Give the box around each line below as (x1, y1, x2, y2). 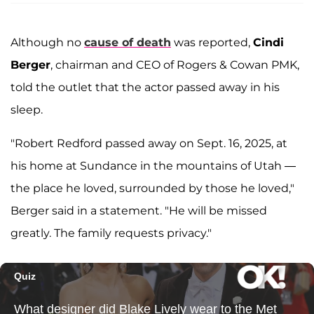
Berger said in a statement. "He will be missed (11, 204, 267, 218)
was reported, (171, 36, 253, 50)
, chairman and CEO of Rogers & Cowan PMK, (50, 58, 299, 72)
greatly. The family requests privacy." (11, 226, 212, 240)
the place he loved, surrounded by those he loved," (11, 182, 294, 196)
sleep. (11, 103, 43, 117)
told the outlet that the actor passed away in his (11, 81, 280, 95)
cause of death (84, 36, 171, 50)
